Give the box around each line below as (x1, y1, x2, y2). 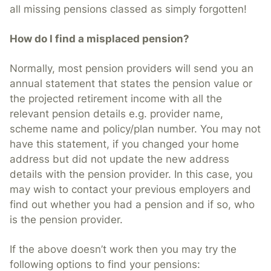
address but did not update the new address (10, 153, 229, 166)
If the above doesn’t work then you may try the (10, 243, 237, 256)
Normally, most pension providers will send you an (10, 62, 253, 75)
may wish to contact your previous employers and (10, 183, 251, 196)
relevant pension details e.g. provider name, (10, 108, 223, 120)
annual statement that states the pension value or (10, 77, 252, 90)
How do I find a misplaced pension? (10, 33, 189, 45)
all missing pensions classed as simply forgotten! (10, 3, 247, 16)
